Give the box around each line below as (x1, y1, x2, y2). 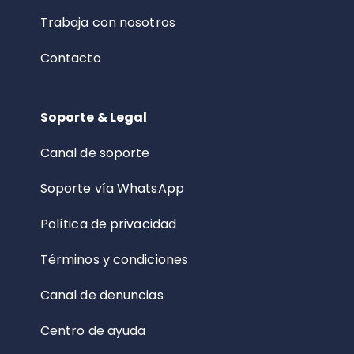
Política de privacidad (40, 215, 177, 234)
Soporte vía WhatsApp (40, 179, 184, 198)
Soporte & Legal (40, 108, 148, 127)
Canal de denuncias (40, 286, 164, 305)
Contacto (40, 49, 101, 68)
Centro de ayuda (40, 322, 146, 341)
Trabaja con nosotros (40, 13, 175, 32)
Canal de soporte (40, 144, 150, 163)
